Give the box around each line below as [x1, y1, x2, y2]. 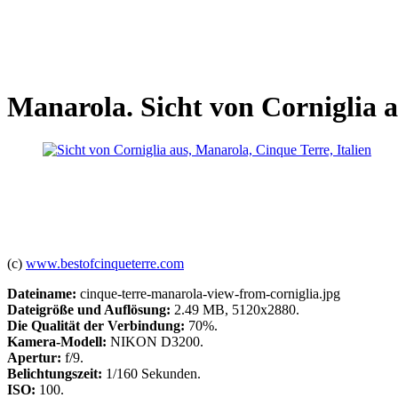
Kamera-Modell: [7, 334, 107, 350]
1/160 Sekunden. [102, 366, 201, 382]
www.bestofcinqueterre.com [26, 256, 184, 272]
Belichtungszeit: [7, 366, 102, 382]
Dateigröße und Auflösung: [7, 302, 171, 318]
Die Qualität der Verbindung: [7, 318, 185, 334]
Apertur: [7, 350, 61, 366]
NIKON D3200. [107, 334, 203, 350]
